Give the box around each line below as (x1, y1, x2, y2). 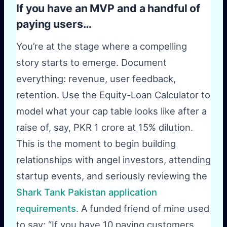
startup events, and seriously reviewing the (16, 170, 207, 181)
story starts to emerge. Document (16, 56, 167, 68)
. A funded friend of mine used (76, 202, 209, 214)
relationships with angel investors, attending (16, 154, 211, 165)
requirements (16, 202, 76, 214)
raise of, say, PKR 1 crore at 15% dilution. (16, 121, 193, 133)
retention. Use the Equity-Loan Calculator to (16, 89, 210, 100)
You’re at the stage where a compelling (16, 40, 187, 52)
